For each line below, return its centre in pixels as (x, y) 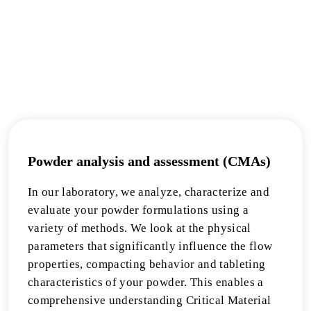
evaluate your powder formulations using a (138, 210)
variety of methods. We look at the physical (140, 228)
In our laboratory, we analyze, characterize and (149, 192)
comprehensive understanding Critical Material (150, 300)
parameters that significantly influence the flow (150, 246)
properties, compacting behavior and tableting (147, 264)
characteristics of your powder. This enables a (146, 282)
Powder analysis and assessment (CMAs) (149, 161)
